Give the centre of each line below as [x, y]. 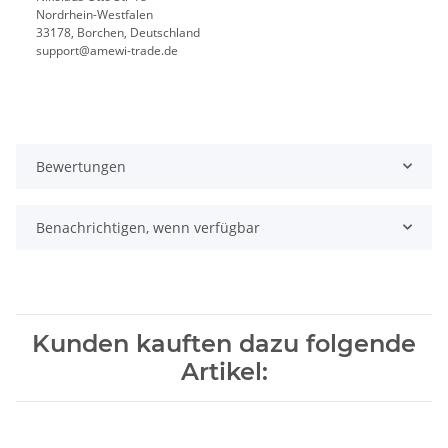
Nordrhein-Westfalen [94, 14]
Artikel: [224, 371]
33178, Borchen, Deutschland [119, 32]
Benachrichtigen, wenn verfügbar [148, 227]
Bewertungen [81, 166]
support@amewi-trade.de [107, 50]
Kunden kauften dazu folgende [224, 343]
